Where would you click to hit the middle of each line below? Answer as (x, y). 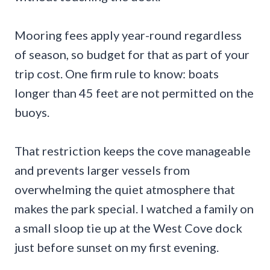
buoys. (32, 112)
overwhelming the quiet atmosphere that (125, 190)
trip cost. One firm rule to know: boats (117, 74)
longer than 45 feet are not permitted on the (134, 93)
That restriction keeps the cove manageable (133, 151)
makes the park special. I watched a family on (134, 209)
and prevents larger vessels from (102, 170)
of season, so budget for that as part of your (132, 55)
